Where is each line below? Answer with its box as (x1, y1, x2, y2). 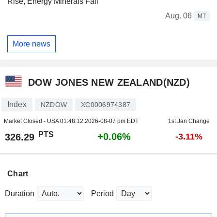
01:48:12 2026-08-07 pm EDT (60, 118, 139, 125)
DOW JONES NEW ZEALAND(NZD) (28, 77, 190, 88)
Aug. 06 (165, 12, 192, 20)
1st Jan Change (168, 118, 210, 125)
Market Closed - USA (3, 118, 60, 125)
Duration (5, 189, 34, 198)
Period (91, 189, 114, 198)
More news (13, 39, 50, 48)
